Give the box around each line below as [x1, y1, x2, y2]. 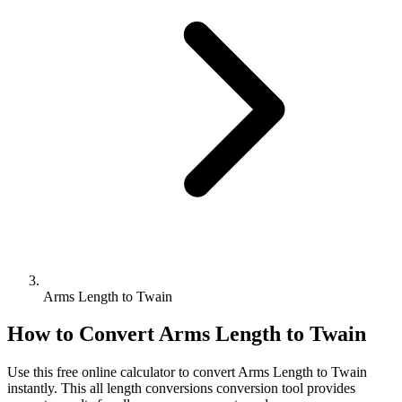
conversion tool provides [213, 380, 355, 397]
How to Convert [7, 322, 159, 346]
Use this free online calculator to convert [7, 364, 238, 380]
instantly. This [7, 380, 90, 397]
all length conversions [90, 380, 213, 397]
